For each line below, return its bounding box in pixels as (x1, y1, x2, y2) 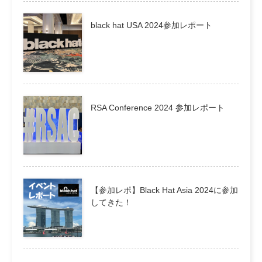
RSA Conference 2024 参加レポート (91, 102, 225, 112)
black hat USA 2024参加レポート (91, 20, 212, 30)
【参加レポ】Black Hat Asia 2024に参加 (91, 185, 238, 195)
